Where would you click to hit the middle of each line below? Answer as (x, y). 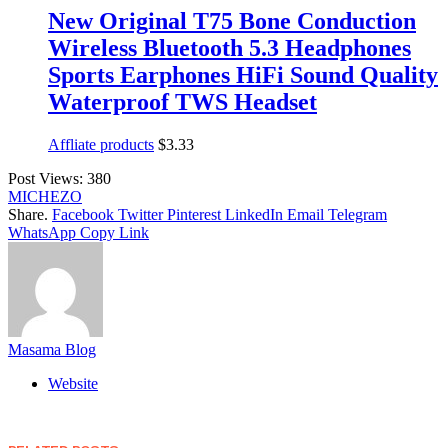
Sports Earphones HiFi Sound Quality (243, 74)
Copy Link (114, 232)
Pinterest (194, 214)
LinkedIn (254, 214)
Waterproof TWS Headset (182, 101)
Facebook (83, 214)
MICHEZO (45, 196)
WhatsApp (42, 232)
